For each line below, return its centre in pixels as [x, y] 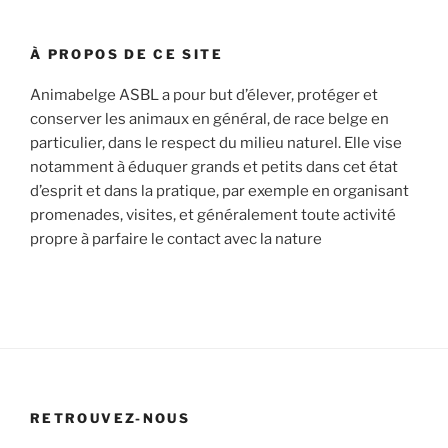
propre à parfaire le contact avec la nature [176, 238]
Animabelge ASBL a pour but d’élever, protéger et [204, 94]
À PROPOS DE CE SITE [126, 54]
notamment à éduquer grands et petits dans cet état [214, 166]
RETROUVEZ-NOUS [110, 418]
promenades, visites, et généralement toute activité [213, 214]
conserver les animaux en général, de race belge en [209, 118]
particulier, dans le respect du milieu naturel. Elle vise [216, 142]
